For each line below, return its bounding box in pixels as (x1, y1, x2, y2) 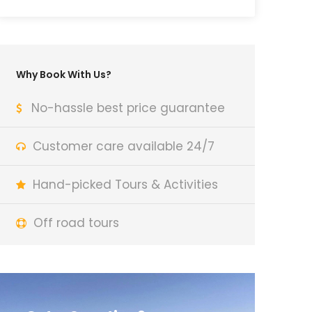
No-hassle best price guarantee (31, 100, 225, 116)
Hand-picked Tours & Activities (33, 176, 218, 193)
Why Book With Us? (16, 68, 111, 81)
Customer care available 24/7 (33, 138, 214, 155)
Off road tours (33, 214, 119, 231)
